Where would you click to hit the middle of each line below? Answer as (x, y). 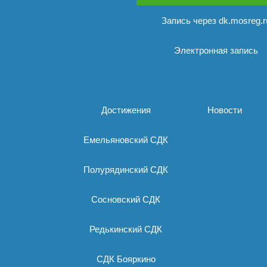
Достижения (126, 110)
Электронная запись (216, 50)
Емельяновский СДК (126, 140)
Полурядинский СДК (126, 170)
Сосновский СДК (126, 199)
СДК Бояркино (126, 259)
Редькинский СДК (126, 229)
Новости (225, 110)
